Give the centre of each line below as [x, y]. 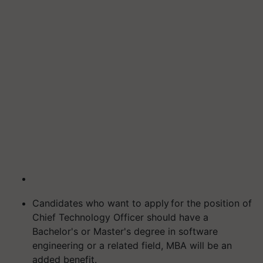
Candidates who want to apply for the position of [142, 203]
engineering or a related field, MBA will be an [132, 245]
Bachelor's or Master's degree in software [125, 231]
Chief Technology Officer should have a [120, 217]
